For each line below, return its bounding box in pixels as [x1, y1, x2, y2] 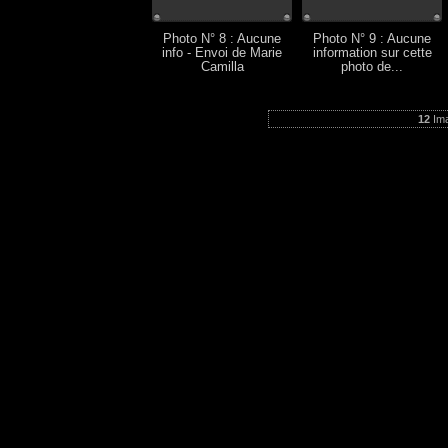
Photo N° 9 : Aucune [313, 32, 431, 46]
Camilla [200, 60, 244, 74]
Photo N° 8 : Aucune [163, 32, 281, 46]
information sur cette [312, 46, 432, 60]
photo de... [341, 60, 403, 74]
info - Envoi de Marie [162, 46, 282, 60]
